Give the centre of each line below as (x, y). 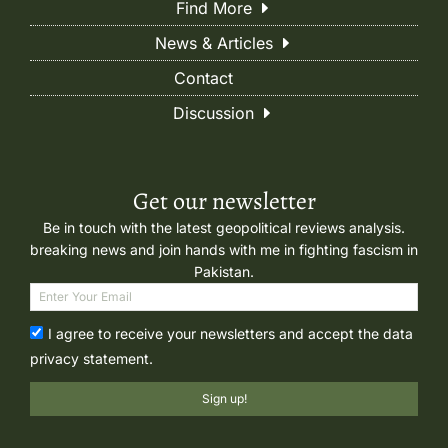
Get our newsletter (224, 200)
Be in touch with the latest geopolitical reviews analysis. (224, 227)
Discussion (213, 112)
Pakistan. (224, 271)
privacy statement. (91, 358)
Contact (203, 77)
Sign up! (224, 398)
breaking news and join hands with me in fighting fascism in (224, 249)
